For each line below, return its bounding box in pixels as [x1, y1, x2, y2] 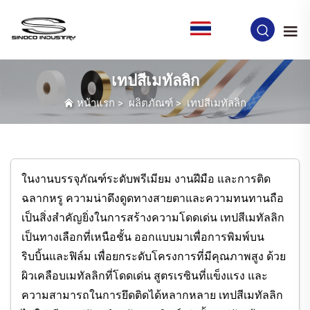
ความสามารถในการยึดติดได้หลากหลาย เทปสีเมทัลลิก [21, 289, 283, 302]
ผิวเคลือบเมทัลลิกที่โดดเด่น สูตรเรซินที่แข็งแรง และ [21, 269, 268, 283]
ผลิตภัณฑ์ [129, 96, 173, 109]
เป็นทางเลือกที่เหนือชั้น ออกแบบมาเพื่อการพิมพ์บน [21, 230, 264, 244]
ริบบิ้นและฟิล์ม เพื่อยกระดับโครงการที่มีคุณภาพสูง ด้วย [21, 250, 286, 264]
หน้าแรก [77, 96, 115, 109]
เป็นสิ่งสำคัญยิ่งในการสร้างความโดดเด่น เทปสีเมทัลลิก [21, 211, 284, 225]
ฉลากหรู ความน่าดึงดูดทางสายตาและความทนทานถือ [21, 192, 284, 206]
